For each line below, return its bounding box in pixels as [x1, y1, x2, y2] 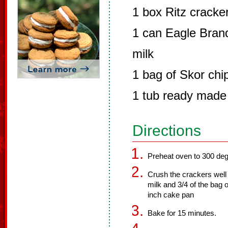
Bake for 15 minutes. [148, 209, 216, 217]
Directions [132, 122, 201, 139]
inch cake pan [148, 191, 194, 199]
